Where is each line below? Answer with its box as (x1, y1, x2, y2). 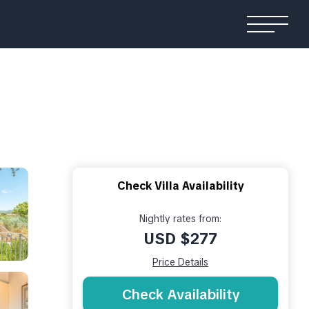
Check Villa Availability (117, 178, 244, 193)
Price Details (152, 255, 208, 268)
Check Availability (121, 285, 239, 303)
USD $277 (143, 228, 217, 249)
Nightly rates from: (139, 212, 221, 225)
